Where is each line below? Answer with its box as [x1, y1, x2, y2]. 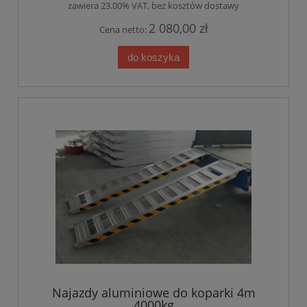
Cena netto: [99, 23, 149, 36]
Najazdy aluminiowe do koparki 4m [51, 284, 256, 302]
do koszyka [127, 51, 180, 63]
